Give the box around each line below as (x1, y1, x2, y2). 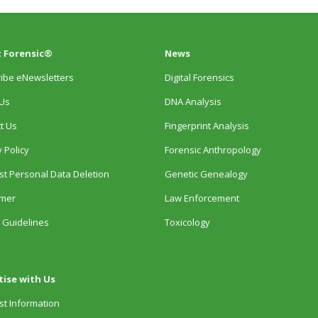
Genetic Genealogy (164, 167, 248, 180)
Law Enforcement (164, 191, 239, 204)
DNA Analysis (164, 94, 221, 108)
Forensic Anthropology (164, 143, 261, 156)
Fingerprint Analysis (164, 119, 249, 132)
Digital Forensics (164, 70, 234, 84)
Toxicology (164, 215, 210, 229)
